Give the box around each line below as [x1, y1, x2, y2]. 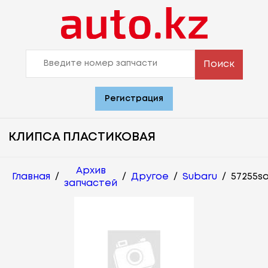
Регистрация [105, 95, 163, 102]
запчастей [64, 178, 117, 188]
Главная [12, 172, 50, 182]
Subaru [182, 172, 217, 182]
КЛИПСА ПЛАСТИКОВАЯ [8, 131, 156, 143]
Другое [131, 172, 169, 182]
